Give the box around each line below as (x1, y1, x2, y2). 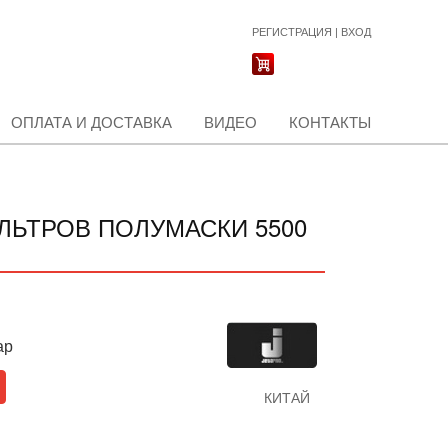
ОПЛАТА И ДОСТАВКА (11, 114, 172, 131)
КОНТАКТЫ (289, 114, 371, 131)
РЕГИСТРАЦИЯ (252, 26, 332, 38)
